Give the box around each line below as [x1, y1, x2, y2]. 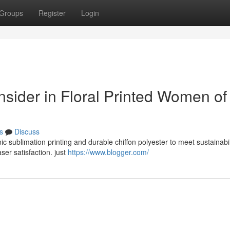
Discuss [14, 126, 40, 137]
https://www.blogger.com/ [68, 147, 149, 157]
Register [39, 8, 66, 18]
